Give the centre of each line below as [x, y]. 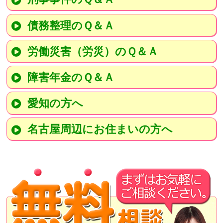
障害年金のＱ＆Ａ [71, 77]
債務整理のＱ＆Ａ [71, 25]
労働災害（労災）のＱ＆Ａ [93, 51]
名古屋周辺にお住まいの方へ [100, 129]
